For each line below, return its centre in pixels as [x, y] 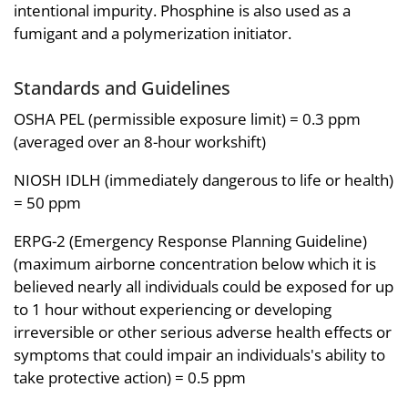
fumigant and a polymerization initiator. [153, 34]
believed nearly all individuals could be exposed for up [204, 286]
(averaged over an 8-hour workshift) [140, 141]
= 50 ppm [47, 202]
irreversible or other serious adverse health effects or [203, 331]
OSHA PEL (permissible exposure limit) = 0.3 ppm [187, 118]
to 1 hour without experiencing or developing [173, 309]
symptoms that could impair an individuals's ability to [199, 354]
